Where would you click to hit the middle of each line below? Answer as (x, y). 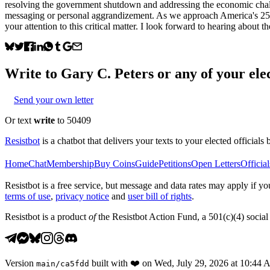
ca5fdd (75, 263)
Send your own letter (54, 99)
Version (19, 263)
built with (110, 263)
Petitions (175, 163)
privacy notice (82, 196)
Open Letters (216, 163)
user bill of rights (160, 196)
